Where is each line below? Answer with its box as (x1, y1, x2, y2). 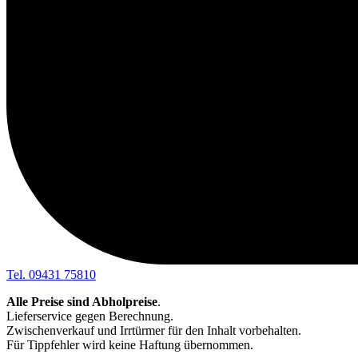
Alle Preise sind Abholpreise (6, 294, 157, 308)
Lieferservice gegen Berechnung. (6, 308, 173, 323)
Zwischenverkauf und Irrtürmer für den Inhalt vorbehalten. (6, 323, 301, 337)
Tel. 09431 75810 (6, 267, 96, 281)
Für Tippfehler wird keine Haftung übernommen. (6, 337, 253, 352)
